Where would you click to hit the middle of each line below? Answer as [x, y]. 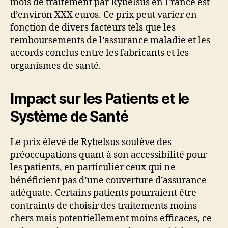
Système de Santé [69, 116]
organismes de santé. [56, 66]
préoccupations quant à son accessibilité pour [108, 155]
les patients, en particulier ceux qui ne [93, 167]
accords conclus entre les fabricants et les [99, 53]
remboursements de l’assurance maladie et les [110, 40]
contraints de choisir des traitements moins [104, 206]
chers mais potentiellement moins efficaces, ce [111, 218]
